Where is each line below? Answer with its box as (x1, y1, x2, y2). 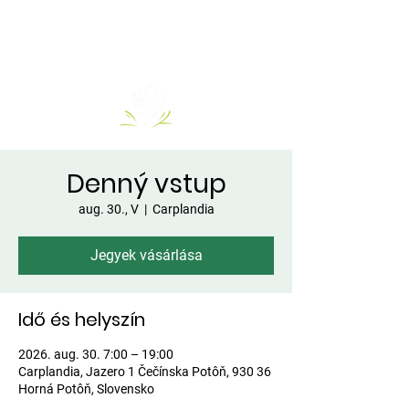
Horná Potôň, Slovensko (18, 382, 154, 396)
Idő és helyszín (18, 307, 145, 332)
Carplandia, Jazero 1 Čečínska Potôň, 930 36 (18, 364, 271, 379)
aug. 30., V (78, 202, 139, 216)
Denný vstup (66, 166, 226, 202)
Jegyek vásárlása (89, 246, 203, 264)
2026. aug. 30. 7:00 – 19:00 (18, 347, 173, 362)
